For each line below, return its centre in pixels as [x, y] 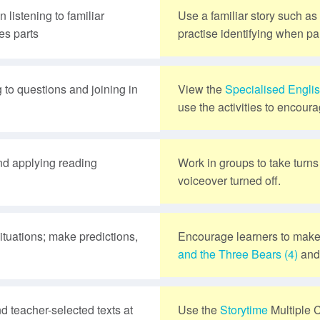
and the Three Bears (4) [238, 254]
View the [201, 89]
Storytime [244, 309]
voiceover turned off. [229, 180]
